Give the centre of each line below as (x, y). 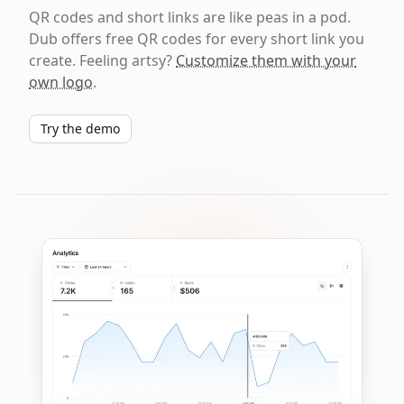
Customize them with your (266, 60)
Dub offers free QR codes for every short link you (197, 39)
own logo (61, 82)
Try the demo (80, 129)
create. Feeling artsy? (102, 60)
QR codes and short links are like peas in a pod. (190, 17)
